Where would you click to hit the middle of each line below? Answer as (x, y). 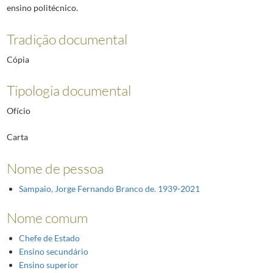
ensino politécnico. (42, 8)
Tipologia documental (69, 90)
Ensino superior (48, 264)
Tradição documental (67, 39)
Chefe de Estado (49, 238)
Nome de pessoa (55, 168)
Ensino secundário (53, 251)
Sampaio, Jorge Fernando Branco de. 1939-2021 (109, 188)
